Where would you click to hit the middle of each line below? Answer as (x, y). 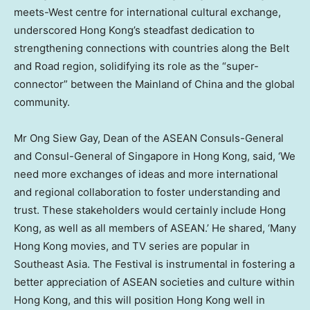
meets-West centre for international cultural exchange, (147, 12)
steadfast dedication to (198, 30)
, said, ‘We (271, 156)
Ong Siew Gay (64, 138)
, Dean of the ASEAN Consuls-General (191, 138)
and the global (259, 84)
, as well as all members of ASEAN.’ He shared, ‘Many (167, 228)
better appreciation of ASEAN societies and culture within (154, 282)
